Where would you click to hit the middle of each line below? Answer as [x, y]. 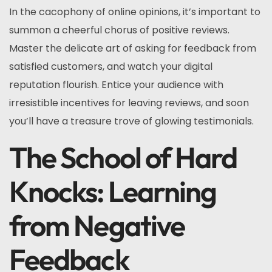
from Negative [97, 225]
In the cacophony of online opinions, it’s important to [135, 12]
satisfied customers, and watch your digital [111, 66]
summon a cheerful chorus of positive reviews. [119, 30]
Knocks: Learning [113, 191]
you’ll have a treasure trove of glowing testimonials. [131, 121]
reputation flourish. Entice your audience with [116, 85]
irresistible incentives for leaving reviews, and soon [129, 103]
